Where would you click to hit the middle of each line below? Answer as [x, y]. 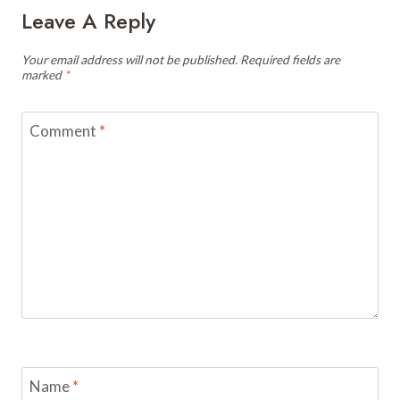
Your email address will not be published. [129, 59]
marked [43, 75]
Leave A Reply [88, 21]
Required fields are [290, 59]
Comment [64, 131]
